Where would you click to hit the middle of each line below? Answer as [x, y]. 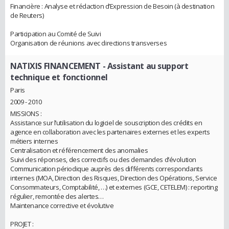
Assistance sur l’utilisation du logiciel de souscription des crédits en [106, 123]
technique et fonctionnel [59, 77]
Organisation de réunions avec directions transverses [89, 43]
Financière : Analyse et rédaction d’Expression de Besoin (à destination [112, 6]
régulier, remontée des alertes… [57, 197]
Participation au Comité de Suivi [56, 33]
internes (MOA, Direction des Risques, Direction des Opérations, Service [114, 178]
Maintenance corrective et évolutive [62, 206]
